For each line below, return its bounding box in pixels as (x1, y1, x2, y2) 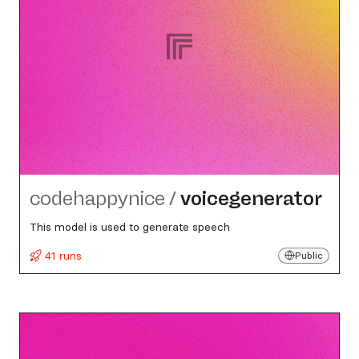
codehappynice (30, 187, 165, 210)
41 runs (42, 248, 83, 263)
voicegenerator (180, 187, 322, 210)
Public (295, 249, 323, 261)
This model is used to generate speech (30, 220, 230, 234)
